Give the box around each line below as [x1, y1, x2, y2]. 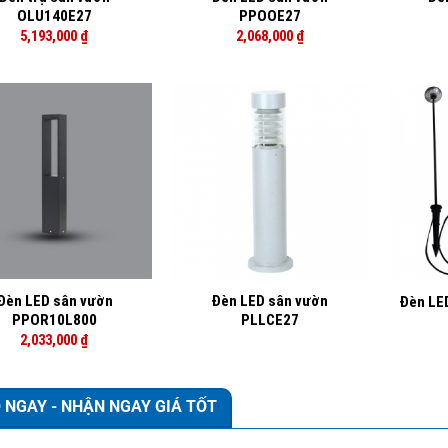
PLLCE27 [240, 311, 299, 330]
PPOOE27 [238, 7, 301, 26]
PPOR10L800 [11, 311, 97, 330]
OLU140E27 [16, 7, 92, 26]
